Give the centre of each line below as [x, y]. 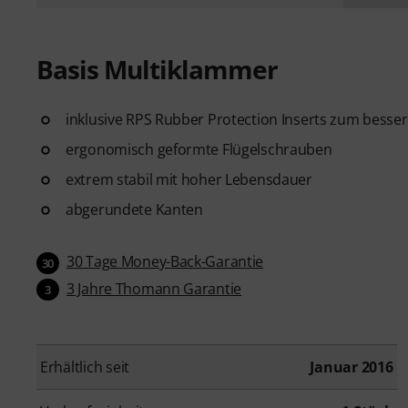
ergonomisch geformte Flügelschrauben [199, 149]
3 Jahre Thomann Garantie [154, 288]
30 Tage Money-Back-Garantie [165, 261]
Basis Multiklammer [157, 69]
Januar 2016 [352, 367]
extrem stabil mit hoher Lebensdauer [189, 179]
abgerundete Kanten [134, 209]
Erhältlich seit [85, 367]
